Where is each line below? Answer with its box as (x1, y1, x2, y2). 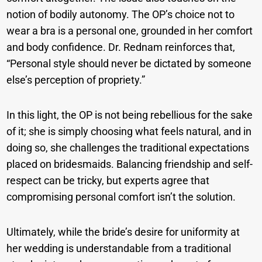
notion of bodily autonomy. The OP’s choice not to (6, 8, 235, 21)
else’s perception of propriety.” (6, 74, 146, 87)
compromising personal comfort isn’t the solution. (6, 191, 236, 204)
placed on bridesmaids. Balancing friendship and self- (6, 158, 253, 171)
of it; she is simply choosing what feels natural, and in (6, 125, 252, 138)
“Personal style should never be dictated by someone (6, 57, 252, 70)
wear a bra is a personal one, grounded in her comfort (6, 25, 253, 37)
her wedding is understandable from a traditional (6, 242, 232, 255)
